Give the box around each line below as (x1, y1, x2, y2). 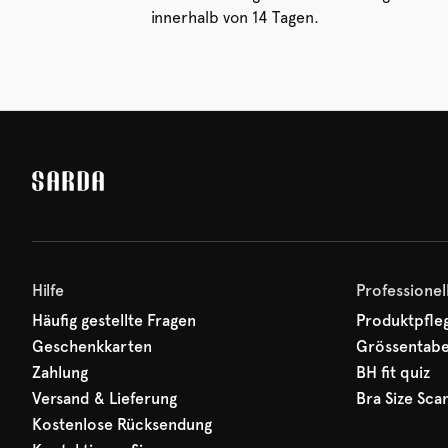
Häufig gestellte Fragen (32, 311, 196, 330)
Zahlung (32, 363, 88, 382)
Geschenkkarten (32, 337, 152, 356)
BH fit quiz (356, 363, 430, 382)
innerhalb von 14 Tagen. (150, 8, 319, 27)
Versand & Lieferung (32, 389, 177, 408)
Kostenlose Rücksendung (32, 415, 212, 434)
